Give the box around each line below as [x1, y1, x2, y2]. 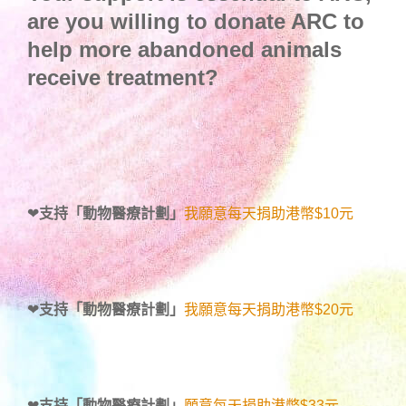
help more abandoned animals [27, 37, 342, 63]
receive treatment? [27, 65, 218, 91]
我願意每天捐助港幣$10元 [184, 206, 353, 222]
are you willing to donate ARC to [27, 9, 364, 34]
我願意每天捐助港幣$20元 [184, 302, 353, 318]
